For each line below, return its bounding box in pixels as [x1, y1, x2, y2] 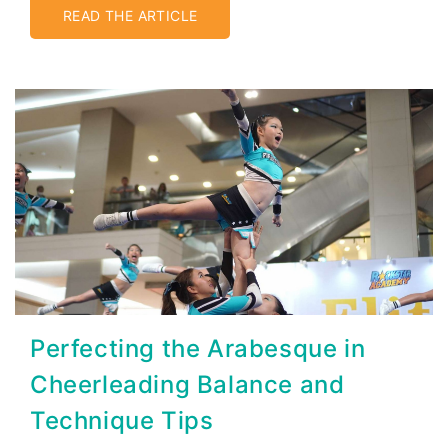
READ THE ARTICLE [63, 6, 198, 24]
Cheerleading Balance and [30, 370, 345, 400]
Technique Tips [30, 406, 214, 436]
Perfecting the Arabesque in [30, 334, 366, 364]
